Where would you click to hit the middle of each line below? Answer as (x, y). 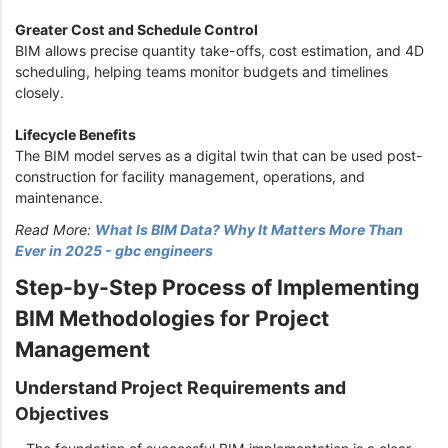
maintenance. (61, 198)
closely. (41, 93)
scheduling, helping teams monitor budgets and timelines (201, 72)
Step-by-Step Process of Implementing (217, 286)
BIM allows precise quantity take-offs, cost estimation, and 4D (219, 51)
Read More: (55, 229)
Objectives (64, 414)
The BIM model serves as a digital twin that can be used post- (219, 156)
